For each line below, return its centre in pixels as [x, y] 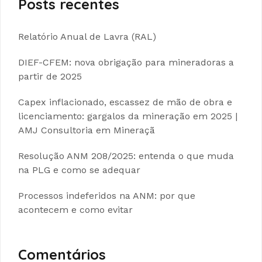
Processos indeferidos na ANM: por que [107, 195]
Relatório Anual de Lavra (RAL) [87, 36]
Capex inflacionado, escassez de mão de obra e [125, 102]
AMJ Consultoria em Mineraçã [87, 130]
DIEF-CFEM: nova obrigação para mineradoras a [126, 62]
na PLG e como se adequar [79, 170]
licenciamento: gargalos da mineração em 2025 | [128, 116]
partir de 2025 [50, 76]
